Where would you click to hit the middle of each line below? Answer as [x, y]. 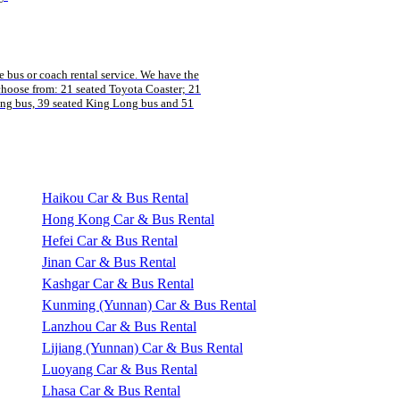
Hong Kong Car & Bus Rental [128, 219]
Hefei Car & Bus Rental [109, 240]
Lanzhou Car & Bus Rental [119, 326]
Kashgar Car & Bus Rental [117, 283]
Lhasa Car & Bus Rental [111, 390]
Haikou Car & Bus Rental [115, 197]
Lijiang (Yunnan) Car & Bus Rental [142, 347]
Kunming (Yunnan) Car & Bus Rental [149, 304]
